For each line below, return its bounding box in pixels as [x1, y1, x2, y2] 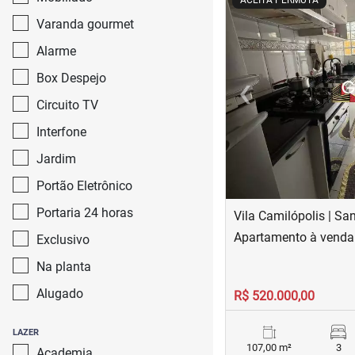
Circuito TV [36, 97, 98, 113]
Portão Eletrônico [36, 178, 132, 193]
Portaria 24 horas [36, 205, 133, 220]
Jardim [36, 151, 76, 166]
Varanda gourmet [36, 17, 134, 32]
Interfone [36, 124, 86, 139]
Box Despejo [36, 71, 106, 86]
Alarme [36, 44, 76, 59]
